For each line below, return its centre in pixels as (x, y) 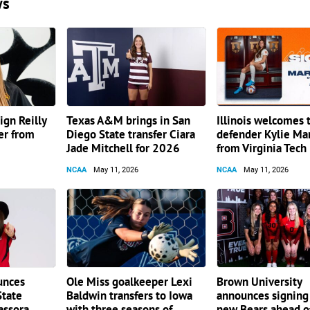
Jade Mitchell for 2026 (124, 148)
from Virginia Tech (262, 148)
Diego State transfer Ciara (131, 134)
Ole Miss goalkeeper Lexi (130, 282)
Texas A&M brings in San (129, 120)
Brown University (259, 282)
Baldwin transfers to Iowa (130, 295)
